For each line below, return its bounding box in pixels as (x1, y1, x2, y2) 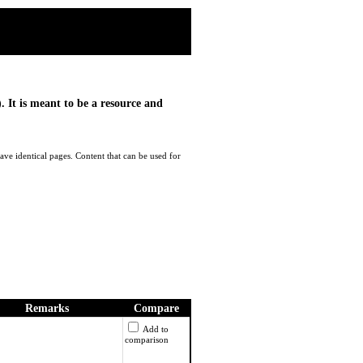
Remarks (24, 302, 69, 315)
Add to (141, 324, 169, 335)
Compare (133, 302, 179, 315)
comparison (125, 335, 169, 345)
